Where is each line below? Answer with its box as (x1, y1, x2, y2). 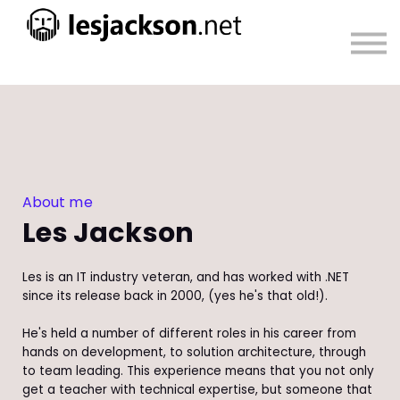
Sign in (167, 43, 233, 71)
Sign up (162, 76, 237, 104)
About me (22, 192, 93, 212)
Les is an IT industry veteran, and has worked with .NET (22, 269, 349, 287)
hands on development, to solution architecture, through (22, 344, 366, 362)
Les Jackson (22, 213, 194, 253)
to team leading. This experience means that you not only (22, 362, 374, 380)
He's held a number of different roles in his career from (22, 325, 356, 343)
